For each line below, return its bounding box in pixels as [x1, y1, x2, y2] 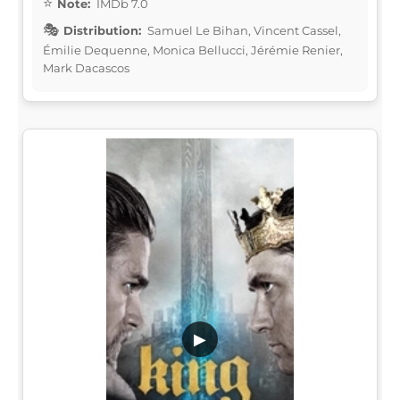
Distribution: [63, 22, 141, 37]
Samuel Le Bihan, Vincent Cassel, [145, 22, 341, 37]
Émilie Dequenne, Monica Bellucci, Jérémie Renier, [43, 42, 343, 57]
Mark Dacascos [43, 60, 129, 75]
